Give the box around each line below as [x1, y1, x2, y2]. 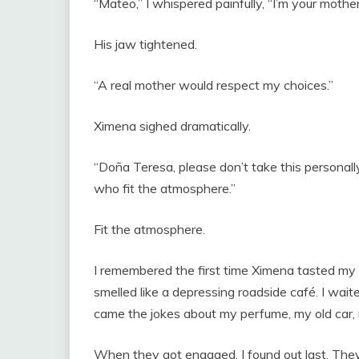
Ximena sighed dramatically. [94, 118, 251, 135]
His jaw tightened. [94, 36, 197, 53]
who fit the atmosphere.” [94, 180, 236, 197]
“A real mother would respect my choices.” [94, 77, 333, 94]
